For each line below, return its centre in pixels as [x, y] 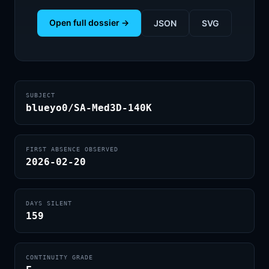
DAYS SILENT [49, 203]
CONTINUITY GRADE [59, 257]
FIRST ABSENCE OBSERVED [72, 149]
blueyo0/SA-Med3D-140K [89, 108]
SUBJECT [41, 95]
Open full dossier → [89, 23]
